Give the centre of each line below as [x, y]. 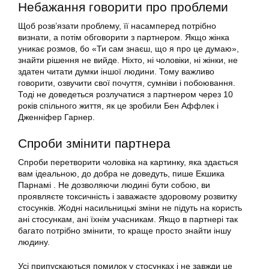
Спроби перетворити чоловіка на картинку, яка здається [128, 162]
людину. [34, 242]
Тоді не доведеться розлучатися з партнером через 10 [125, 95]
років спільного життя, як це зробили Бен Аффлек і [118, 106]
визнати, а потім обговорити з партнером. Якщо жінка [124, 38]
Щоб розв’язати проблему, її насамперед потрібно [117, 26]
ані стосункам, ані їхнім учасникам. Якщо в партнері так [128, 219]
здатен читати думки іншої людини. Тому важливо [116, 72]
